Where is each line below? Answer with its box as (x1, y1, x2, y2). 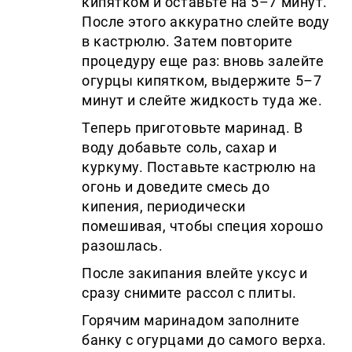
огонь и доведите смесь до (82, 178, 270, 195)
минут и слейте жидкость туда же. (82, 91, 323, 108)
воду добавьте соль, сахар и (82, 138, 277, 156)
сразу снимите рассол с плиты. (82, 284, 297, 301)
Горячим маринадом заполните (82, 311, 300, 328)
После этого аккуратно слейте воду (82, 13, 330, 30)
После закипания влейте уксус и (82, 264, 308, 281)
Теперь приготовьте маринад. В (82, 119, 303, 136)
